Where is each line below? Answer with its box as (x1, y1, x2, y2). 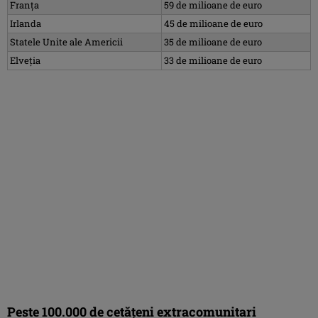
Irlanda (10, 16, 41, 30)
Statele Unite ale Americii (10, 35, 123, 48)
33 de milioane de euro (164, 53, 262, 67)
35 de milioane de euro (164, 35, 262, 48)
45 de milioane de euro (164, 16, 263, 30)
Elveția (10, 53, 40, 67)
